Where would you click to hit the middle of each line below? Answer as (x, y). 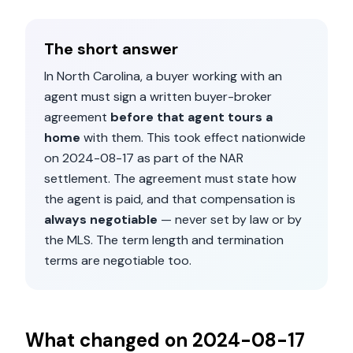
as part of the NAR (189, 158)
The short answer (111, 49)
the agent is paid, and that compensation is (170, 199)
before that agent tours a (191, 117)
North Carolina (98, 76)
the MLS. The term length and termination (164, 240)
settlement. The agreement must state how (170, 178)
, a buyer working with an (211, 76)
